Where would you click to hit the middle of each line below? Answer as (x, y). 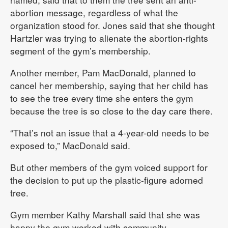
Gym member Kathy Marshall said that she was (105, 215)
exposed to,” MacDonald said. (70, 146)
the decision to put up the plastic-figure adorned (107, 180)
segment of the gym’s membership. (80, 51)
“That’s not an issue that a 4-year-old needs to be (110, 133)
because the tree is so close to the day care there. (111, 111)
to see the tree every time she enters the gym (102, 98)
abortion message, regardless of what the (94, 13)
